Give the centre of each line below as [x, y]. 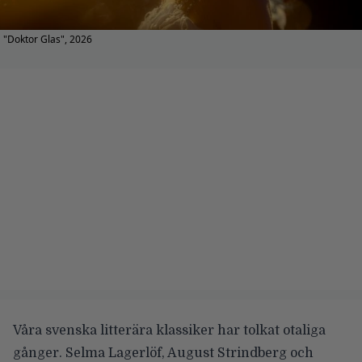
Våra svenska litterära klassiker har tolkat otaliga [169, 330]
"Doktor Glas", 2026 [48, 39]
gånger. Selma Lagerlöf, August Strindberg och [163, 353]
